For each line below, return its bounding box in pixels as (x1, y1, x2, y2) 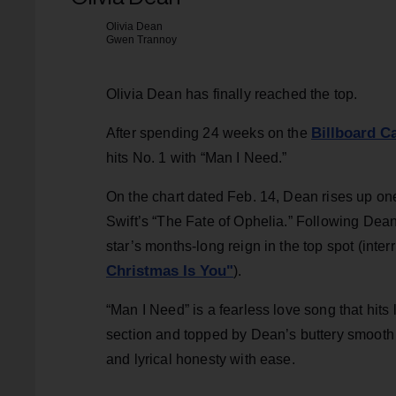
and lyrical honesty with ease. (106, 351, 295, 367)
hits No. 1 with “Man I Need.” (106, 149, 287, 165)
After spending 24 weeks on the (106, 125, 311, 141)
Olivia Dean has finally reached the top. (106, 86, 358, 102)
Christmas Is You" (106, 262, 233, 279)
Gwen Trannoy (106, 33, 177, 46)
